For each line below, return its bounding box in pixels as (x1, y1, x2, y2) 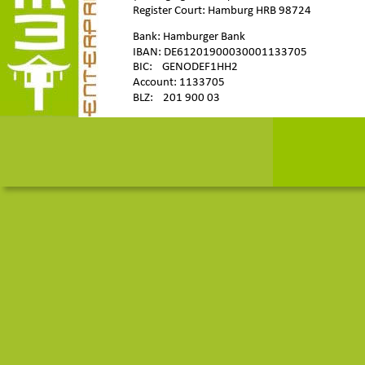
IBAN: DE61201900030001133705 (133, 46, 307, 59)
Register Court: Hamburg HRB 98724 (133, 4, 311, 17)
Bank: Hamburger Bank (133, 30, 245, 43)
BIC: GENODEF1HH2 (133, 61, 238, 74)
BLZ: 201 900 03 (133, 92, 220, 105)
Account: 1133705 (133, 77, 225, 90)
